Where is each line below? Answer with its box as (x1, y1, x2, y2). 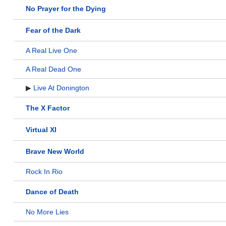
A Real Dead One (26, 65, 81, 74)
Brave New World (26, 147, 84, 156)
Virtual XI (26, 126, 56, 134)
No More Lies (26, 208, 69, 216)
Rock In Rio (26, 167, 63, 176)
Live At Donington (33, 84, 89, 92)
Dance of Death (26, 188, 79, 196)
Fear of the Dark (26, 26, 81, 35)
